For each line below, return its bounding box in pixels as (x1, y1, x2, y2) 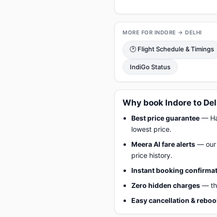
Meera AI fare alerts (131, 140, 195, 148)
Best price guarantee (131, 114, 200, 122)
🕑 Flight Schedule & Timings (130, 45, 214, 53)
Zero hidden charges (131, 181, 200, 189)
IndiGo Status (130, 63, 170, 71)
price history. (131, 151, 172, 159)
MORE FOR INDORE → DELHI (123, 29, 202, 36)
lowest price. (131, 125, 171, 133)
